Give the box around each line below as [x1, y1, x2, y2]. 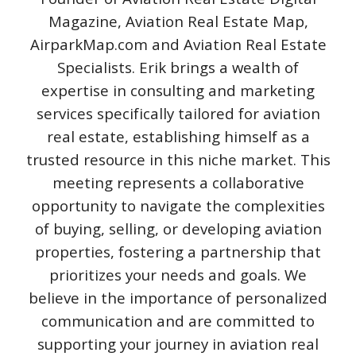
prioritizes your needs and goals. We [49, 265, 307, 284]
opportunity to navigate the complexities [31, 195, 325, 215]
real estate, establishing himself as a [46, 126, 310, 146]
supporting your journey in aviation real [37, 334, 319, 354]
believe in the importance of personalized [29, 288, 327, 308]
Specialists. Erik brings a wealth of [57, 57, 299, 77]
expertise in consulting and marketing [41, 80, 315, 100]
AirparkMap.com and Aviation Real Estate [29, 34, 327, 54]
